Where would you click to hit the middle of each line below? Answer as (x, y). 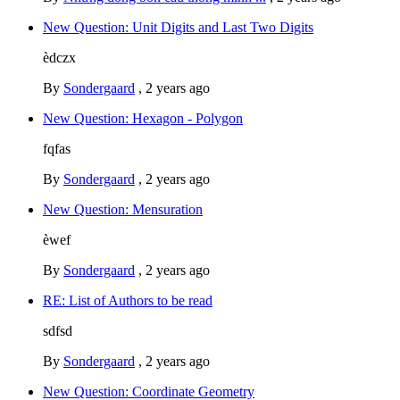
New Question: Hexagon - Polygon (143, 119)
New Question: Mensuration (123, 210)
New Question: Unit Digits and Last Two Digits (178, 28)
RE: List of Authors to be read (128, 301)
